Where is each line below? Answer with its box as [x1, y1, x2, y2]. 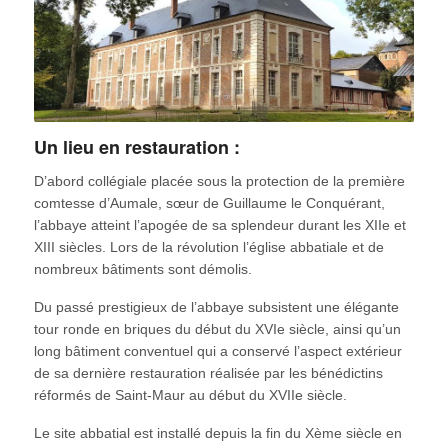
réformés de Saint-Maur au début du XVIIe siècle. [33, 387, 347, 404]
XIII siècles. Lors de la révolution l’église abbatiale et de [33, 239, 384, 256]
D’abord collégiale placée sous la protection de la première [33, 173, 405, 190]
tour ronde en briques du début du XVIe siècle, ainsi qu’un [33, 321, 401, 338]
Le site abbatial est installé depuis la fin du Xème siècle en [33, 425, 402, 442]
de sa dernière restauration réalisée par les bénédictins [33, 365, 383, 382]
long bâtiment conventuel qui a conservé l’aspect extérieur [33, 343, 402, 360]
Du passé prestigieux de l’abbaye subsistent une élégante [33, 299, 399, 316]
